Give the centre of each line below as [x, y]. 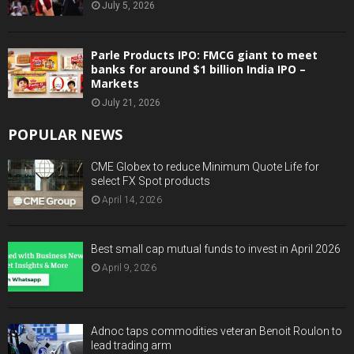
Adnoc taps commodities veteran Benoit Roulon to [217, 331]
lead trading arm [131, 346]
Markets [115, 83]
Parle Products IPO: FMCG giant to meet [204, 55]
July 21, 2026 [131, 102]
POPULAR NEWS [65, 134]
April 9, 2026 [129, 268]
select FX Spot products [151, 181]
